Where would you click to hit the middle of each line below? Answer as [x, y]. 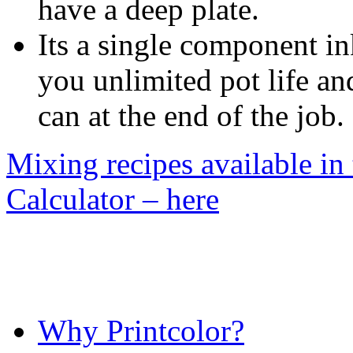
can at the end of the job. [191, 116]
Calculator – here [113, 199]
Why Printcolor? [141, 331]
